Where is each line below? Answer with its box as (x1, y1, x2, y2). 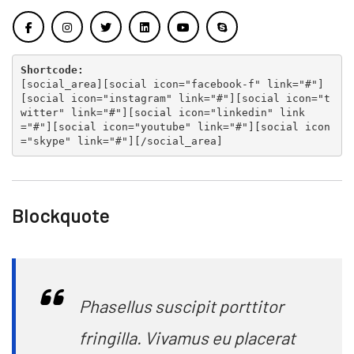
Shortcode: (20, 63, 84, 76)
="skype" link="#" (20, 134, 128, 147)
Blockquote (12, 204, 109, 227)
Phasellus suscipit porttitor (79, 296, 284, 316)
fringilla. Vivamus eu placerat (79, 327, 296, 348)
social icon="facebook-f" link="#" (108, 77, 318, 90)
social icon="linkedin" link (134, 106, 305, 119)
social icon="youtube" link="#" (58, 120, 248, 133)
